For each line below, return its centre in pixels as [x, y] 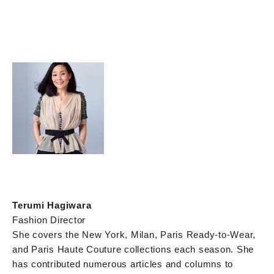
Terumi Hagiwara [52, 205]
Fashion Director [49, 220]
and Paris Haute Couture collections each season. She [133, 249]
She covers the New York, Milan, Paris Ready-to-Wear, [134, 234]
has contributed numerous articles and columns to [123, 264]
